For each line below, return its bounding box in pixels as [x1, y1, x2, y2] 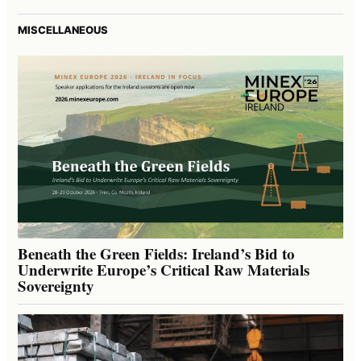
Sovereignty [18, 275, 94, 297]
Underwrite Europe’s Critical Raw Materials [18, 259, 309, 281]
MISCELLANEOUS [18, 23, 108, 36]
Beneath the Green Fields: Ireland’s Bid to [18, 243, 295, 265]
